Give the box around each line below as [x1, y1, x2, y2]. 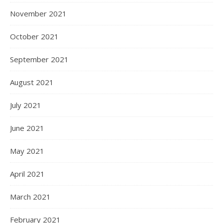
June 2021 [10, 123, 44, 133]
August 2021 [10, 77, 54, 87]
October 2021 [10, 31, 59, 41]
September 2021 [10, 54, 69, 64]
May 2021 [10, 146, 44, 156]
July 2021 [10, 100, 41, 110]
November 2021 [10, 8, 67, 18]
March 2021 [10, 192, 51, 202]
